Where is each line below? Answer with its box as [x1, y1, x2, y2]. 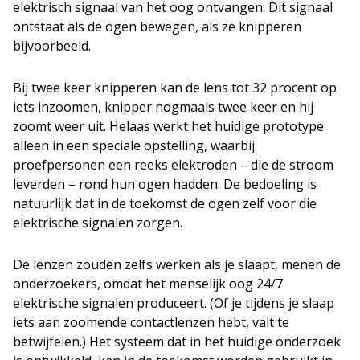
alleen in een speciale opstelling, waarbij [13, 137, 255, 154]
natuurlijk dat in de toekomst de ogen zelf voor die [13, 194, 317, 212]
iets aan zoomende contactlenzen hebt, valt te [13, 313, 289, 331]
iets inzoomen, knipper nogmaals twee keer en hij [13, 98, 313, 116]
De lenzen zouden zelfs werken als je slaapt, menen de [13, 256, 341, 273]
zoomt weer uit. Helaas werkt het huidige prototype [13, 117, 324, 135]
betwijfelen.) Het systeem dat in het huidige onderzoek [13, 333, 341, 350]
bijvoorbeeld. [13, 37, 91, 55]
